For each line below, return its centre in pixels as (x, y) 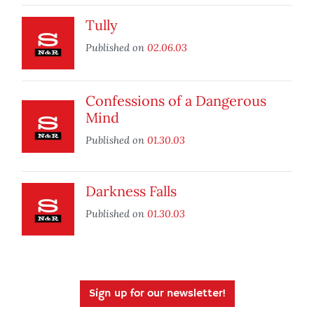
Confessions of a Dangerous (176, 101)
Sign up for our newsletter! (157, 294)
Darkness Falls (131, 191)
